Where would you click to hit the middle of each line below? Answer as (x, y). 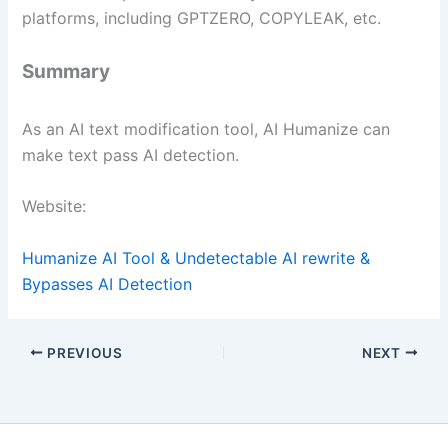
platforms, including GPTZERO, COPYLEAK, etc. (202, 17)
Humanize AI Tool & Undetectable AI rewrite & (196, 257)
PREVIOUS (83, 352)
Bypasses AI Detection (107, 283)
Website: (54, 206)
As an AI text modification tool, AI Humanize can (206, 128)
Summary (66, 72)
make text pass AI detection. (131, 154)
